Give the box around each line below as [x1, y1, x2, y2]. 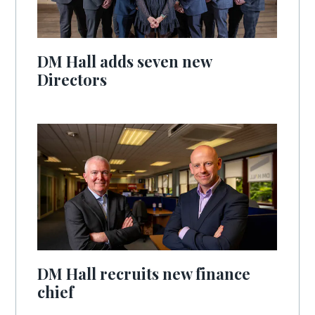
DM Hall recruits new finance [37, 263, 251, 284]
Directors [37, 69, 108, 90]
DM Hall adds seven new [37, 51, 212, 72]
